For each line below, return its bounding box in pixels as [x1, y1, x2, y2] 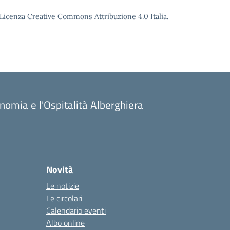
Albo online [46, 217, 85, 229]
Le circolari [46, 192, 82, 204]
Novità [46, 163, 73, 177]
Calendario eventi [46, 204, 106, 217]
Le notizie [46, 180, 79, 192]
